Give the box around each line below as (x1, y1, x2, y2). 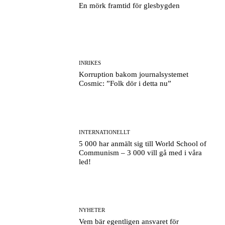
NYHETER (79, 206, 105, 213)
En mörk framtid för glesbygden (79, 1, 180, 10)
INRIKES (79, 60, 101, 66)
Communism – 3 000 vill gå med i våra (79, 148, 202, 157)
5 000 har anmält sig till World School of (79, 139, 207, 148)
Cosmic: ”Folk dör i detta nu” (79, 79, 172, 88)
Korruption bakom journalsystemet (79, 70, 189, 79)
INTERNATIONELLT (79, 129, 131, 135)
